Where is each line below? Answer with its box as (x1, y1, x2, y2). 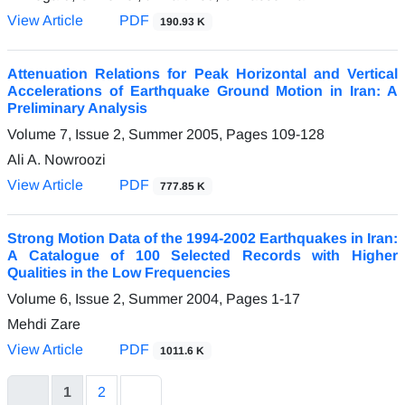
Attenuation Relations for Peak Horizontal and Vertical (7, 65, 398, 81)
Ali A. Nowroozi (7, 151, 106, 167)
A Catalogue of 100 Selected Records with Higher (7, 247, 398, 263)
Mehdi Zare (7, 316, 80, 332)
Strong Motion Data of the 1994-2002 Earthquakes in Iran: (7, 230, 398, 246)
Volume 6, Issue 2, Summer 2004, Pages (7, 290, 271, 306)
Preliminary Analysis (7, 99, 147, 116)
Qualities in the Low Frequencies (7, 264, 231, 280)
